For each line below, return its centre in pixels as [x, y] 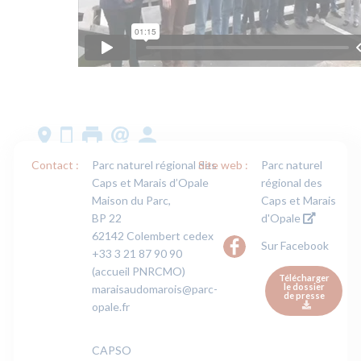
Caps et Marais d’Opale [150, 183]
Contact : [55, 165]
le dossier [304, 286]
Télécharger [304, 277]
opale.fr [111, 307]
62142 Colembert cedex [153, 236]
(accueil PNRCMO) [139, 272]
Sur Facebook [295, 246]
